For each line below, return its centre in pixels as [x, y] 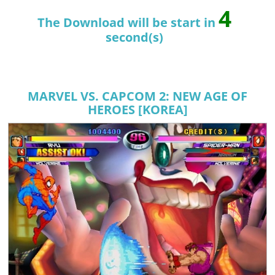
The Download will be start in [128, 22]
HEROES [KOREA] [137, 110]
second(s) [134, 37]
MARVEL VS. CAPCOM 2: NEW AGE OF [137, 96]
